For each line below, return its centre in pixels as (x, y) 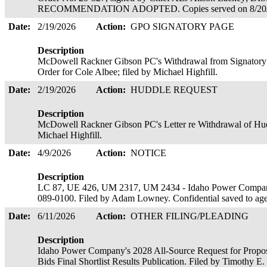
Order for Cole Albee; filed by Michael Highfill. (129, 72)
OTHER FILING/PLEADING (191, 216)
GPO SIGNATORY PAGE (184, 27)
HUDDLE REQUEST (175, 90)
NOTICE (150, 153)
